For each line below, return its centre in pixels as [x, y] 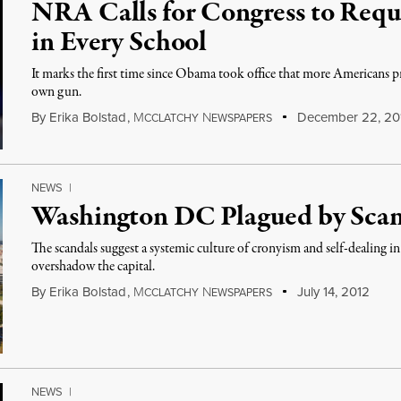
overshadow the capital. [94, 267]
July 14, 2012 [331, 292]
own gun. [57, 92]
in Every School [119, 43]
